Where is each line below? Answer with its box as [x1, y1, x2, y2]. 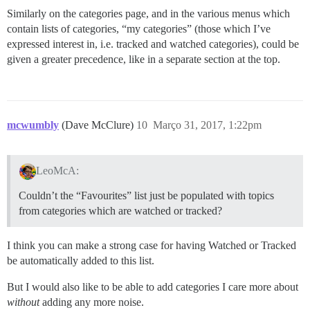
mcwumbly [7, 118, 59, 131]
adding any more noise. [39, 296, 144, 309]
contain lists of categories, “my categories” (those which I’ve [7, 22, 271, 35]
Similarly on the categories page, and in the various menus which [7, 7, 290, 19]
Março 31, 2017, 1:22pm [153, 118, 262, 131]
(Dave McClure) [62, 118, 136, 131]
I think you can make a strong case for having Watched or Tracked [7, 239, 296, 252]
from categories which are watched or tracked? [19, 205, 222, 217]
